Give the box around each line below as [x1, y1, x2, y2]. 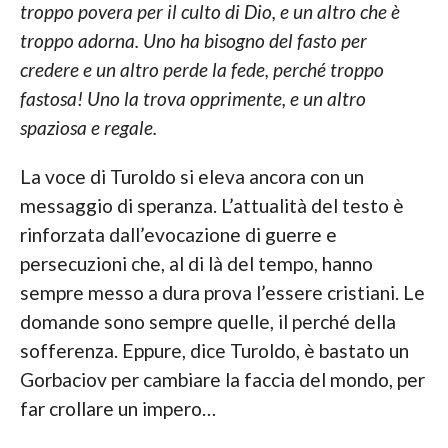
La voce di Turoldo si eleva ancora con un [19, 165, 364, 189]
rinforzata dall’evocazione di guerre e [19, 223, 337, 247]
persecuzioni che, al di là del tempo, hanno [19, 252, 373, 276]
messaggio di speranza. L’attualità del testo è [19, 194, 404, 218]
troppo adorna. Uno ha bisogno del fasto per [19, 29, 367, 53]
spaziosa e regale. [19, 116, 157, 140]
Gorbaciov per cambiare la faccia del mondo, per [19, 368, 425, 392]
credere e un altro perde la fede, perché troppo [19, 58, 384, 82]
